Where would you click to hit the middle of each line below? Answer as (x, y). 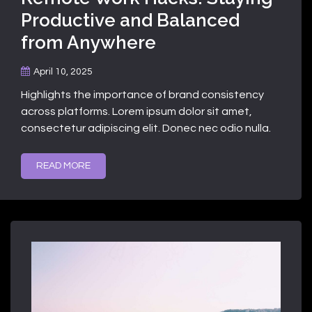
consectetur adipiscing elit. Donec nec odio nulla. (146, 128)
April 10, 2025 (63, 72)
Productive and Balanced (130, 21)
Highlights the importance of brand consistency (142, 95)
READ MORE (63, 166)
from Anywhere (88, 43)
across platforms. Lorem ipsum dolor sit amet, (136, 112)
